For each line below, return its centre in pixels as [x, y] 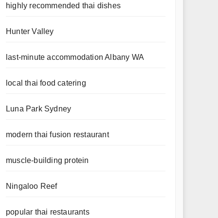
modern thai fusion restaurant [57, 135]
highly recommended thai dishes [63, 6]
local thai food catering [46, 83]
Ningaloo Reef [32, 186]
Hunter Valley [30, 31]
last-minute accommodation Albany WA [75, 57]
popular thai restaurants [48, 212]
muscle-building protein [47, 160]
